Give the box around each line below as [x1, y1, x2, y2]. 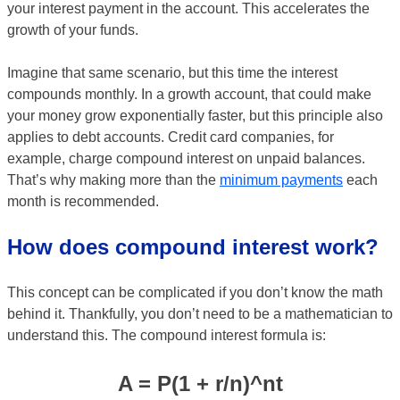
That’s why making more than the [7, 172, 220, 187]
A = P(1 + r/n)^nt [117, 371, 283, 396]
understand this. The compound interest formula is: [7, 328, 326, 343]
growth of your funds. [7, 22, 138, 37]
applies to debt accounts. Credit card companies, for [7, 129, 334, 145]
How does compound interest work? [7, 235, 379, 259]
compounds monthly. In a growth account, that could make [7, 87, 371, 102]
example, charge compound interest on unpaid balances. [7, 151, 365, 166]
